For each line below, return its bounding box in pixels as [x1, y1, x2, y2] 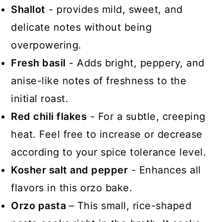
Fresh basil [11, 57, 66, 69]
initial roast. [11, 93, 69, 105]
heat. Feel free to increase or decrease [11, 128, 203, 140]
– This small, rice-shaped [68, 200, 192, 212]
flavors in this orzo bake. [11, 182, 133, 194]
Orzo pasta [11, 200, 69, 212]
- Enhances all [128, 164, 201, 176]
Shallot [11, 3, 46, 15]
